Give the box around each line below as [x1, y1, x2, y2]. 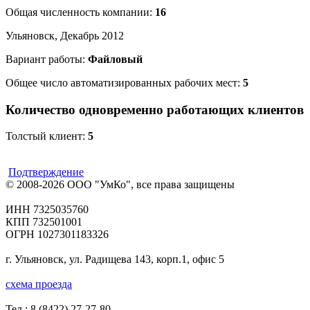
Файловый [88, 53, 143, 65]
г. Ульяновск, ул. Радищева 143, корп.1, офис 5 [6, 253, 224, 266]
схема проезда [6, 278, 72, 291]
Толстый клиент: [6, 130, 88, 143]
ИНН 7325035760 [6, 203, 89, 216]
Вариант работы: [6, 53, 88, 65]
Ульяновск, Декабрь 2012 [6, 30, 124, 42]
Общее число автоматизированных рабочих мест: [6, 77, 243, 89]
